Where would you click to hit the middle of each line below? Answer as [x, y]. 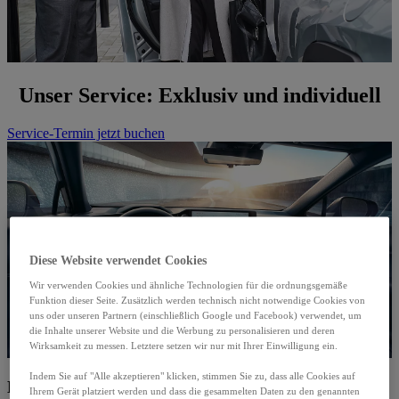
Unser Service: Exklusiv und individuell [199, 95]
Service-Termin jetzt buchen [86, 133]
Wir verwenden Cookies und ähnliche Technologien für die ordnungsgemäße [189, 285]
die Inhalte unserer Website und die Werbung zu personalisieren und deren [183, 331]
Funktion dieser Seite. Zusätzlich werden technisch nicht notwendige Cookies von [198, 301]
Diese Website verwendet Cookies [118, 261]
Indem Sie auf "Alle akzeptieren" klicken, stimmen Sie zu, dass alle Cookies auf [193, 376]
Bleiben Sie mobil [70, 387]
